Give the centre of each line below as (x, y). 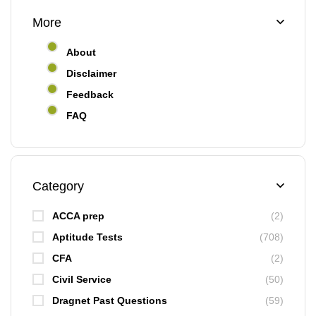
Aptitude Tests (87, 237)
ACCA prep (78, 215)
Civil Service (82, 279)
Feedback (90, 94)
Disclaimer (91, 73)
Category (58, 186)
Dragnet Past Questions (110, 300)
